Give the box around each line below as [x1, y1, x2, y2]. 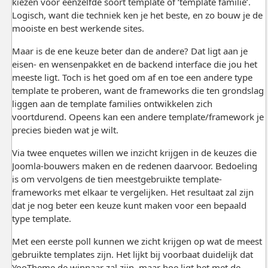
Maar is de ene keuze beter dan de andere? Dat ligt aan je [11, 44, 248, 57]
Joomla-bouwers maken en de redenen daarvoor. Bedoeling [11, 159, 257, 172]
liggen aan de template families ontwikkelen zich [11, 97, 212, 109]
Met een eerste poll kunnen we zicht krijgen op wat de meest [11, 234, 262, 247]
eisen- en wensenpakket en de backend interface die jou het [11, 57, 257, 70]
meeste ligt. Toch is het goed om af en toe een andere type [11, 71, 252, 83]
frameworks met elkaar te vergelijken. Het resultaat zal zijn [11, 185, 254, 198]
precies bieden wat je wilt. [11, 123, 118, 136]
